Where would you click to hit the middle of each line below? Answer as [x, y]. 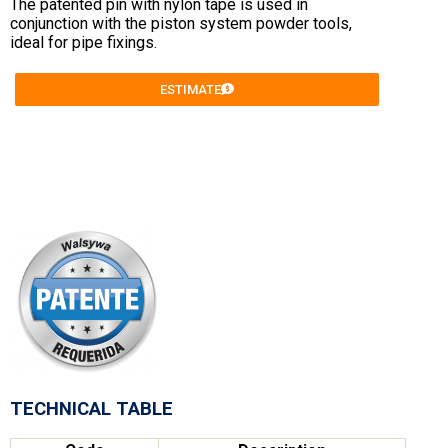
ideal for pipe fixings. [83, 43]
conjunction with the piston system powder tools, [181, 24]
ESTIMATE [191, 90]
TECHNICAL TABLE [91, 408]
